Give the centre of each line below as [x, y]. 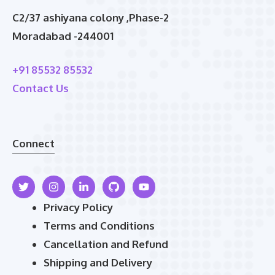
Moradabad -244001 [63, 36]
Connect [33, 144]
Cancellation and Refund [106, 244]
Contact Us [41, 88]
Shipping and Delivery [98, 262]
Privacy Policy [78, 207]
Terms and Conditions [99, 225]
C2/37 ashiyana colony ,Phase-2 [91, 17]
